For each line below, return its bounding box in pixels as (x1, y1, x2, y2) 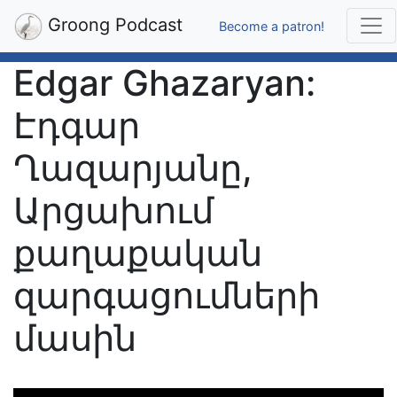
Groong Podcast (43, 14, 183, 35)
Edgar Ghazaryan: (13, 61, 315, 105)
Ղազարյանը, (13, 146, 253, 190)
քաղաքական (13, 231, 262, 275)
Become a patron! (219, 18, 324, 34)
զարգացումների (13, 274, 320, 317)
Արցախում (13, 189, 214, 232)
